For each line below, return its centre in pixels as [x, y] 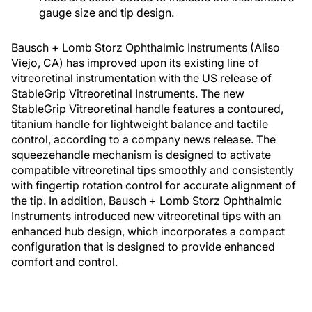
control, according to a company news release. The [143, 139]
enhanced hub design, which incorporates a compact [148, 231]
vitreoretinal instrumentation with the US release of [141, 78]
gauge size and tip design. [107, 13]
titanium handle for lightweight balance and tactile [140, 124]
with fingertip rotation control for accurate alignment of [154, 185]
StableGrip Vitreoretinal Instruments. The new [128, 93]
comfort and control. [64, 262]
